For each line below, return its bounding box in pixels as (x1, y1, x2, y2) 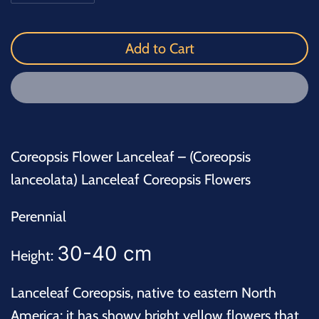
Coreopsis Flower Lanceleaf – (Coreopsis (11, 148, 251, 166)
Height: (11, 247, 57, 265)
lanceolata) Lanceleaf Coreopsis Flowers (11, 171, 251, 189)
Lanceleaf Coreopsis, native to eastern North (11, 284, 276, 302)
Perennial (11, 208, 66, 226)
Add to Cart (125, 40, 194, 58)
